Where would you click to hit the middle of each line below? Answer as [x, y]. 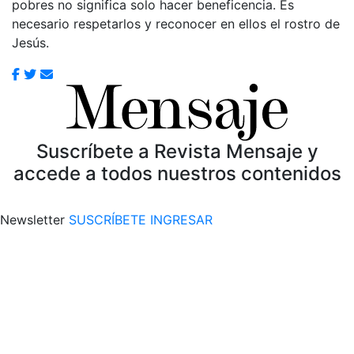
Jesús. [30, 42]
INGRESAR [181, 219]
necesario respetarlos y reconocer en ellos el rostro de [176, 23]
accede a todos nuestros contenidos [177, 173]
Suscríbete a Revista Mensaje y [177, 151]
